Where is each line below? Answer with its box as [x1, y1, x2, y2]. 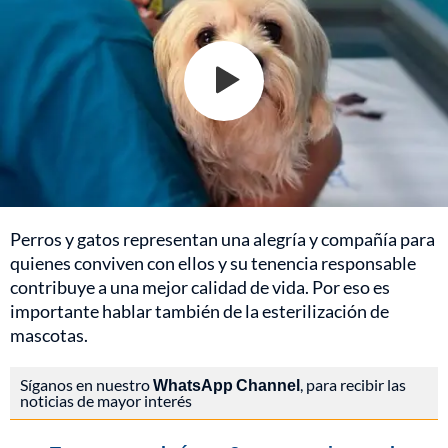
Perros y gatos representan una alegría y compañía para [10, 227, 435, 250]
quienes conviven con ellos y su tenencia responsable [10, 251, 416, 274]
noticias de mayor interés [20, 390, 192, 410]
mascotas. [10, 323, 88, 346]
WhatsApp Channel [153, 374, 300, 394]
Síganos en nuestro [20, 374, 153, 394]
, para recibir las [300, 374, 406, 394]
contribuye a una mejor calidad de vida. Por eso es [10, 275, 390, 298]
